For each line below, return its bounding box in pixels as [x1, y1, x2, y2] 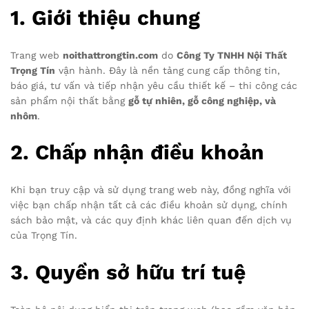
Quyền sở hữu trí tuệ [35, 260, 246, 285]
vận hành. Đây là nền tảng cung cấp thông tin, [55, 64, 280, 76]
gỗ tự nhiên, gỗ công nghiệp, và [128, 94, 276, 106]
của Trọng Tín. [10, 230, 77, 241]
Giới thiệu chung [32, 5, 200, 30]
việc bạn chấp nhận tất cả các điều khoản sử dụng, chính [10, 199, 288, 211]
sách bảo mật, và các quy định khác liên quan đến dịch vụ [10, 215, 292, 226]
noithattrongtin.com [63, 49, 158, 61]
